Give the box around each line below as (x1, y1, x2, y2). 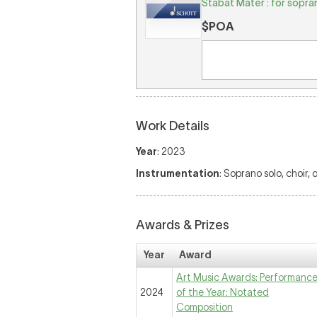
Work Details (136, 119, 209, 133)
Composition (176, 301, 233, 313)
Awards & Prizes (136, 218, 229, 232)
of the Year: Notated (176, 287, 269, 298)
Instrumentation (136, 168, 219, 179)
